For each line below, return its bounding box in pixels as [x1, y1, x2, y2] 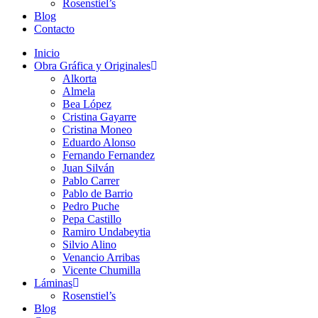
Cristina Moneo [62, 124, 132, 136]
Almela [62, 85, 95, 97]
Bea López [62, 98, 111, 110]
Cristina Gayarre [62, 111, 136, 123]
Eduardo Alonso [62, 136, 136, 148]
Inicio [34, 47, 60, 59]
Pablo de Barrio [62, 187, 133, 199]
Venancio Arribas [62, 251, 140, 263]
